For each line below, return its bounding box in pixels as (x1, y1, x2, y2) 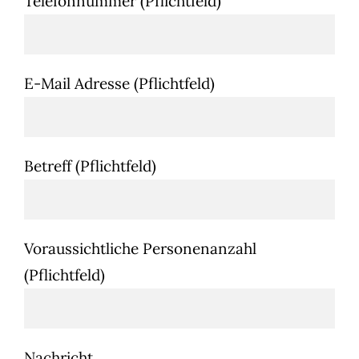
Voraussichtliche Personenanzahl (24, 239, 256, 259)
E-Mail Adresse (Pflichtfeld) (24, 74, 215, 94)
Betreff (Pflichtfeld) (24, 156, 156, 176)
